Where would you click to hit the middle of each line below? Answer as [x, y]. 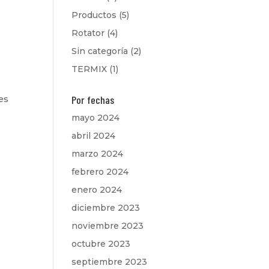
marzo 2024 [98, 154]
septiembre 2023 [110, 262]
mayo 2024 [96, 118]
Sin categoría [100, 51]
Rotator [88, 33]
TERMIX [89, 69]
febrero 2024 [100, 172]
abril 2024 [94, 136]
